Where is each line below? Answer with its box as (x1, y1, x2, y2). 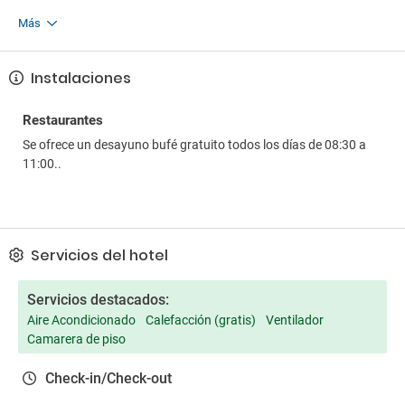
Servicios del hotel (27, 245, 168, 266)
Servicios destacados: (27, 291, 169, 308)
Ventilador (266, 313, 324, 327)
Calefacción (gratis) (146, 313, 256, 327)
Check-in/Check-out (45, 370, 172, 387)
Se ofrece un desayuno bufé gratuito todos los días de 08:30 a (23, 137, 366, 152)
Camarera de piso (27, 332, 126, 346)
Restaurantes (23, 112, 103, 128)
